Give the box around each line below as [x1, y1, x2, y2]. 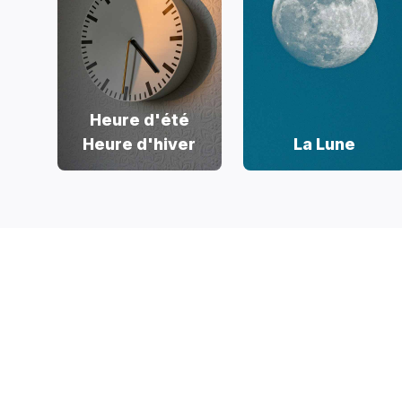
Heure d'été [89, 110, 189, 129]
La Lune [293, 135, 356, 153]
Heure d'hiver [83, 135, 197, 153]
